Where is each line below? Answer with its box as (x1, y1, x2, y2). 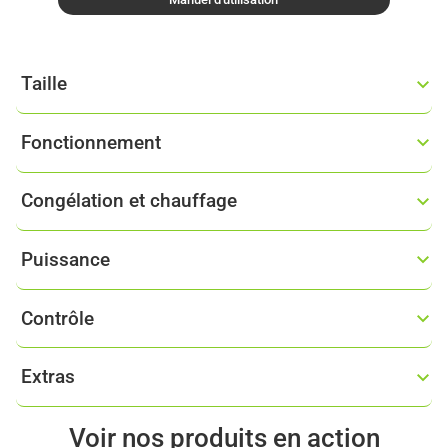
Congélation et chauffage (20, 189, 237, 213)
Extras (20, 365, 75, 389)
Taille (20, 72, 67, 96)
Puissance (20, 247, 110, 271)
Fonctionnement (20, 130, 161, 154)
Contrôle (20, 306, 94, 330)
